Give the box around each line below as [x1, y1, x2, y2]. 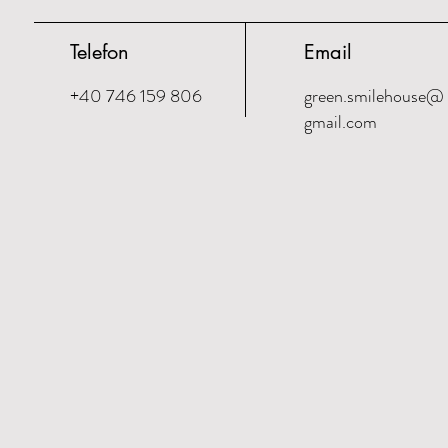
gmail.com [304, 109, 377, 135]
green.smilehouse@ [304, 83, 444, 109]
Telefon [70, 39, 129, 65]
